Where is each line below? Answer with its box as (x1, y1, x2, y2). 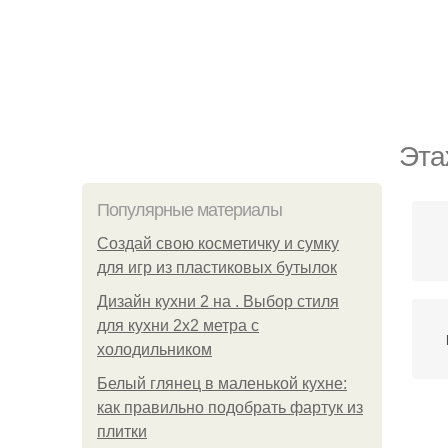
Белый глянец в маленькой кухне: (97, 375, 347, 392)
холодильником (97, 341, 212, 358)
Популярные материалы (97, 200, 282, 220)
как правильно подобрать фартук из (97, 399, 363, 416)
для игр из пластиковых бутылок (97, 259, 337, 276)
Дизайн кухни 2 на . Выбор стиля (97, 293, 339, 310)
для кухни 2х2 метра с (97, 317, 259, 334)
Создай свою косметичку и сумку (97, 235, 339, 252)
